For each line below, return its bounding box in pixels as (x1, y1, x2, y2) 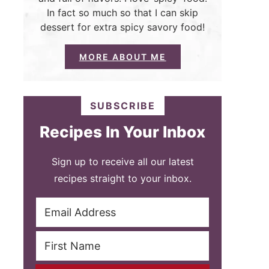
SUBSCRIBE (89, 100, 156, 112)
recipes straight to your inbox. (53, 172, 192, 185)
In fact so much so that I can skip (47, 7, 199, 19)
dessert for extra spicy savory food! (40, 21, 205, 34)
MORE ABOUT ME (79, 52, 166, 62)
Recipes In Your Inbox (40, 122, 206, 142)
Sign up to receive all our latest (51, 156, 194, 168)
